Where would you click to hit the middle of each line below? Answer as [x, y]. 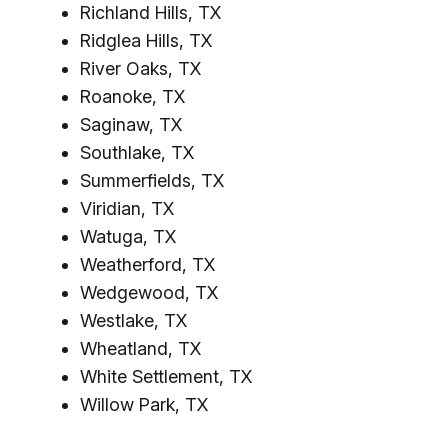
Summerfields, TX [152, 180]
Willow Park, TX [144, 404]
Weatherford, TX [147, 264]
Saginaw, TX [131, 124]
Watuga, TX [128, 236]
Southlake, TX [137, 152]
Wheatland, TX [140, 348]
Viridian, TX [127, 208]
